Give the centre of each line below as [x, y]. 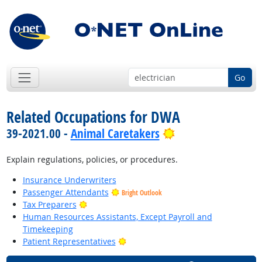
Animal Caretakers [115, 134]
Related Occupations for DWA [93, 117]
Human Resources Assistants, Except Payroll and [117, 217]
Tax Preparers [49, 205]
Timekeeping [48, 229]
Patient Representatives [69, 242]
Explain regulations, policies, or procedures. [92, 160]
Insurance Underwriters [69, 180]
